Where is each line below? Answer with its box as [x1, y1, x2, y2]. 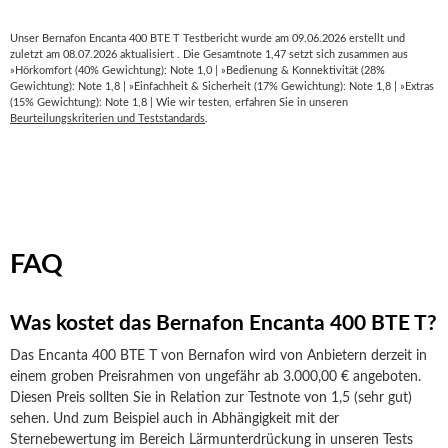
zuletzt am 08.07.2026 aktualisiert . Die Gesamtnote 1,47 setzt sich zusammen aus [10, 49, 408, 60]
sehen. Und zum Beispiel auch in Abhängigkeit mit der [10, 412, 339, 426]
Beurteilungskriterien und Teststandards [10, 113, 205, 124]
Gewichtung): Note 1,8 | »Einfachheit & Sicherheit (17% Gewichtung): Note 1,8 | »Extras [10, 81, 434, 92]
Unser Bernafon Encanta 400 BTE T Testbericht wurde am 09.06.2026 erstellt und [10, 33, 405, 44]
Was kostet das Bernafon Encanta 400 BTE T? [10, 313, 437, 334]
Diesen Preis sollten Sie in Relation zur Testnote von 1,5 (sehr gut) [10, 391, 412, 405]
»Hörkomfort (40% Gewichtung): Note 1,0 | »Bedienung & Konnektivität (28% [10, 65, 385, 76]
